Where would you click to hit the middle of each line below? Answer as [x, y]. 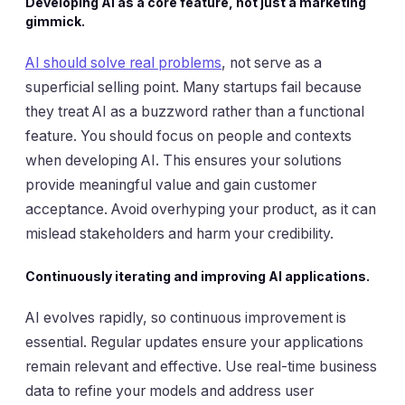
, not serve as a [272, 63]
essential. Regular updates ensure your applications [194, 343]
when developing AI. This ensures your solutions [184, 161]
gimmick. [55, 22]
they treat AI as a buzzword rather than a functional [195, 112]
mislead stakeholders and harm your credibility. [179, 234]
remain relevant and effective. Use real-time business [201, 367]
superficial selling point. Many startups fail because [193, 88]
